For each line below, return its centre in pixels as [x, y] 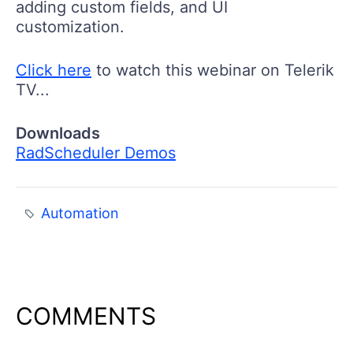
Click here [54, 70]
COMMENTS [86, 316]
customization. [70, 26]
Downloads [58, 133]
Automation [80, 213]
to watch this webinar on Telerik [213, 70]
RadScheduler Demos [96, 152]
